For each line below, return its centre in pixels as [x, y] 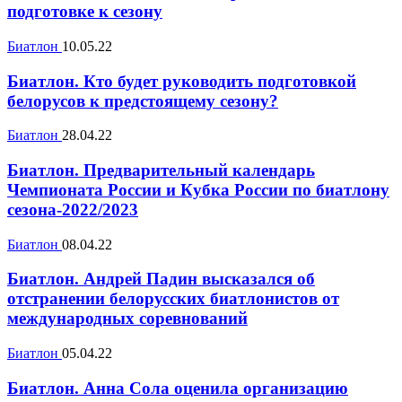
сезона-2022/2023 [73, 210]
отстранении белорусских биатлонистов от [173, 299]
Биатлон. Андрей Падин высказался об [161, 279]
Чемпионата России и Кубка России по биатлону [198, 190]
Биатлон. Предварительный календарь [161, 170]
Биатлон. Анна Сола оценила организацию [178, 388]
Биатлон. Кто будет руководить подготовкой [182, 81]
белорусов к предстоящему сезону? [143, 100]
